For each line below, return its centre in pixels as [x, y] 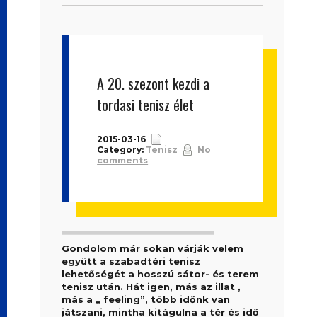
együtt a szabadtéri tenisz [131, 261]
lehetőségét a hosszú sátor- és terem [161, 274]
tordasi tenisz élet [146, 105]
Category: [122, 150]
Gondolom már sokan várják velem [153, 248]
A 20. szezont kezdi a [154, 83]
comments [123, 160]
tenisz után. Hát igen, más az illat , [151, 287]
